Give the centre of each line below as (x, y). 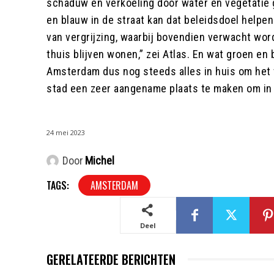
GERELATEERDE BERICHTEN (111, 260)
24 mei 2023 (66, 133)
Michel (100, 161)
